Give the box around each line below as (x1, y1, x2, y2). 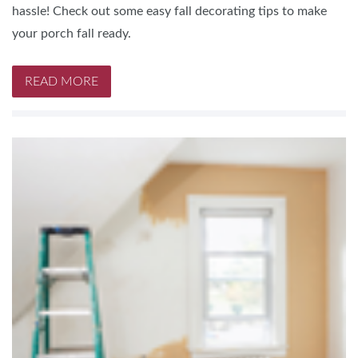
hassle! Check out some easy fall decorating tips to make (12, 4, 327, 18)
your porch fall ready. (12, 26, 131, 40)
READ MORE (25, 74, 98, 88)
